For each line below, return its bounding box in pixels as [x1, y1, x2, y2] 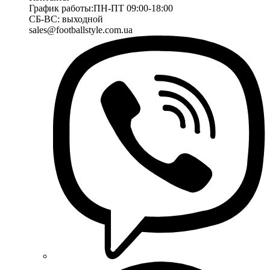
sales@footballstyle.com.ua [29, 24, 133, 35]
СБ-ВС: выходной [29, 13, 103, 24]
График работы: [29, 2, 93, 13]
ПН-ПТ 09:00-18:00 [93, 2, 173, 13]
